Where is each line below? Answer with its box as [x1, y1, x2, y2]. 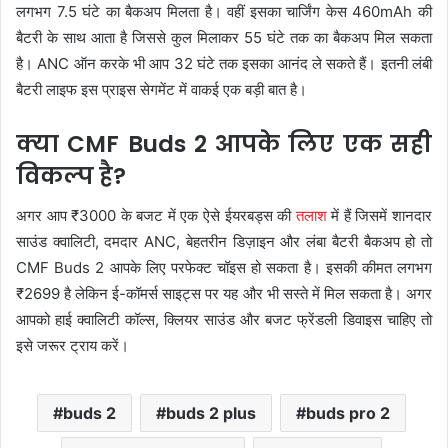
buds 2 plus [166, 403, 256, 423]
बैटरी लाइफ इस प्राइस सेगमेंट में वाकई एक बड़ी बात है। [16, 79, 307, 99]
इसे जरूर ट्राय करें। [16, 336, 129, 355]
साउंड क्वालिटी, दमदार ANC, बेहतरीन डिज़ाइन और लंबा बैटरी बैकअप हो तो [16, 232, 432, 251]
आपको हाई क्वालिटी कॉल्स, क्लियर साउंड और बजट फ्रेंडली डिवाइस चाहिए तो [16, 310, 432, 329]
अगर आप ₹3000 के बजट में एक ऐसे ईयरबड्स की [16, 206, 296, 225]
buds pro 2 [306, 403, 390, 423]
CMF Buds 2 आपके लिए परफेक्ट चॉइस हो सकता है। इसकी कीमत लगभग [16, 258, 432, 277]
